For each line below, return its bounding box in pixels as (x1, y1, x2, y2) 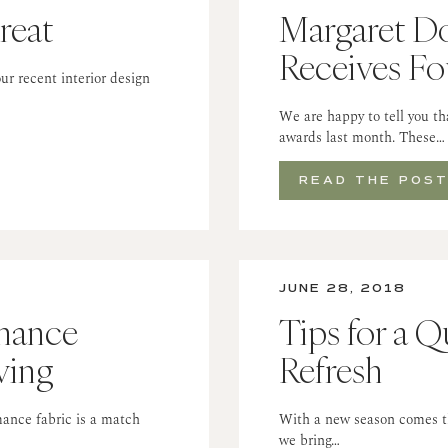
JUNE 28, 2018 (279, 281, 406, 297)
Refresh (279, 347, 383, 394)
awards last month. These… (279, 127, 445, 149)
